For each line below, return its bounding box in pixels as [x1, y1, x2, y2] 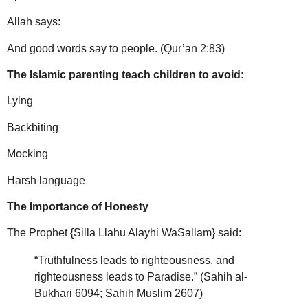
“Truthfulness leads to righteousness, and [34, 254, 234, 267]
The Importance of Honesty [7, 201, 148, 213]
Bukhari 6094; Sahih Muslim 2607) [34, 287, 203, 300]
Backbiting [7, 121, 58, 133]
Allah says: [7, 16, 60, 28]
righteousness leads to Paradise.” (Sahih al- [34, 271, 247, 283]
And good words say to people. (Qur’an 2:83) [7, 42, 225, 54]
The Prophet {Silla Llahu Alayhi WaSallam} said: [7, 227, 241, 239]
